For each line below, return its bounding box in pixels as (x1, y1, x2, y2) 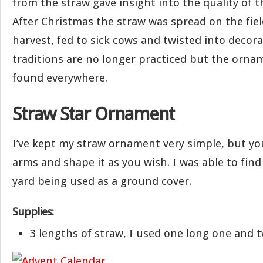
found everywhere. (12, 71, 107, 85)
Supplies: (12, 205, 53, 218)
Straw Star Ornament (12, 103, 174, 124)
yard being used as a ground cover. (12, 174, 191, 188)
